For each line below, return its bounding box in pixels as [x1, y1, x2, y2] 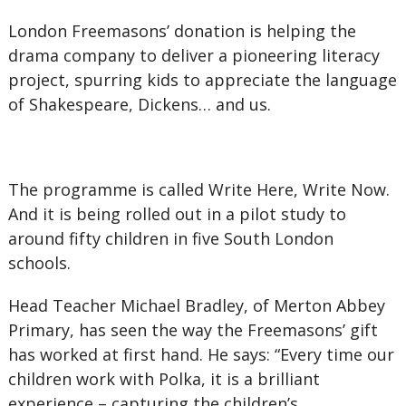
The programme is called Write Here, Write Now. [7, 179, 390, 200]
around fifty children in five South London [7, 227, 333, 249]
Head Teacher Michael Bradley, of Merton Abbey [7, 295, 385, 316]
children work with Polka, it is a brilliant [7, 368, 320, 390]
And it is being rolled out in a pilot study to [7, 203, 346, 225]
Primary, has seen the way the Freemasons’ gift [7, 319, 378, 341]
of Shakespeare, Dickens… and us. [7, 93, 271, 115]
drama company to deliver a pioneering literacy [7, 44, 380, 66]
